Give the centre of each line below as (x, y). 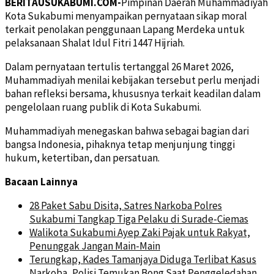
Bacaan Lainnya (41, 181)
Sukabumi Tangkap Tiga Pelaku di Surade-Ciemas (139, 219)
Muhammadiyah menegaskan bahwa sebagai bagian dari (127, 131)
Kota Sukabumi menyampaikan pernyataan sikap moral (126, 16)
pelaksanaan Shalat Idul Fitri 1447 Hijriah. (95, 43)
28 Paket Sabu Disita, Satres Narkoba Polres (126, 205)
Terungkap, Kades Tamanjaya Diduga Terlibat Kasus (143, 259)
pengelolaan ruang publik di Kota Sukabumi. (103, 107)
